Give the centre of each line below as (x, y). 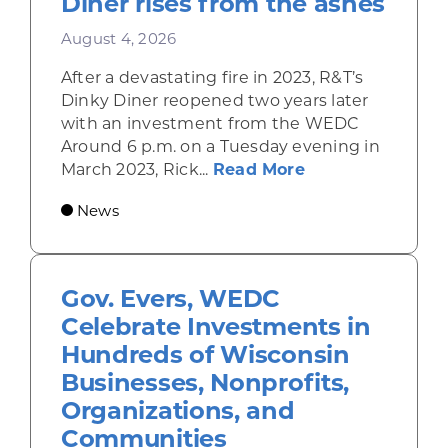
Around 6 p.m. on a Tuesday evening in (220, 146)
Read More (258, 169)
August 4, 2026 (118, 38)
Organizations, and (177, 410)
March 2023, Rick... (136, 169)
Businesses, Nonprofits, (205, 382)
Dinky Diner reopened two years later (214, 100)
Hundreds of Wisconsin (205, 354)
